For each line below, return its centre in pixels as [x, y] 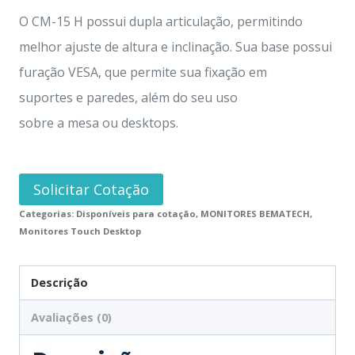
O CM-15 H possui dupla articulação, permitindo [161, 21]
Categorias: [48, 214]
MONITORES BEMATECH [255, 214]
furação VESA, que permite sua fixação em [143, 72]
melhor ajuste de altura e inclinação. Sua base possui [176, 47]
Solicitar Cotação [91, 189]
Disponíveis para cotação [136, 214]
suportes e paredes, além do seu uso [128, 97]
